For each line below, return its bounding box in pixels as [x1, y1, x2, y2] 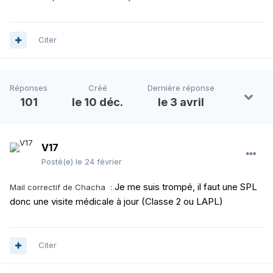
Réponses [10, 83, 48, 93]
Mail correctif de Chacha [10, 182, 110, 193]
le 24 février [76, 157, 122, 167]
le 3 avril [158, 96, 204, 109]
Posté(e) [41, 157, 76, 167]
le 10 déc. [72, 96, 123, 109]
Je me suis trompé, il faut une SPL [115, 181, 257, 193]
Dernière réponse [147, 83, 214, 93]
